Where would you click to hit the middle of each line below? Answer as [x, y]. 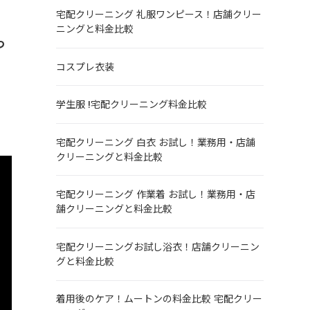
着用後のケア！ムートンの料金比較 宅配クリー [159, 299]
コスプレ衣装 [85, 67]
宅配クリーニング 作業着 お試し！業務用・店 [155, 195]
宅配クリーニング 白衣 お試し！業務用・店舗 [155, 142]
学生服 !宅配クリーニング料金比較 [131, 105]
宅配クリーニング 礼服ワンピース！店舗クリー [158, 14]
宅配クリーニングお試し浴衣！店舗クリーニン [157, 247]
